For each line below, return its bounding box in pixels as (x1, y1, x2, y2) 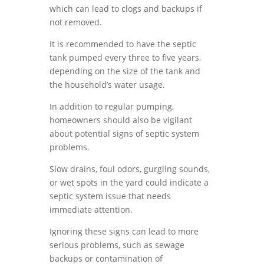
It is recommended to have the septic (49, 38, 196, 49)
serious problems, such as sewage (49, 239, 184, 250)
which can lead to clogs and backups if (49, 3, 202, 14)
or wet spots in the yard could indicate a (49, 177, 209, 188)
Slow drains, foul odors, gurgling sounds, (49, 163, 210, 174)
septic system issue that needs (49, 190, 171, 202)
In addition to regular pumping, (49, 101, 174, 112)
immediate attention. (49, 204, 133, 215)
